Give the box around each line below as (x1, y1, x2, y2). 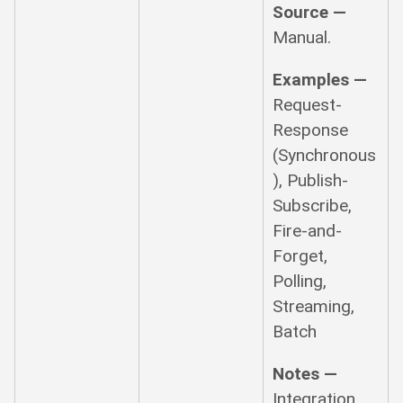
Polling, (273, 270, 327, 291)
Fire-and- (273, 219, 343, 241)
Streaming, (273, 295, 355, 317)
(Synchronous (273, 144, 377, 166)
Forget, (273, 245, 328, 266)
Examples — (273, 68, 368, 90)
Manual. (273, 26, 332, 48)
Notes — (273, 363, 338, 384)
